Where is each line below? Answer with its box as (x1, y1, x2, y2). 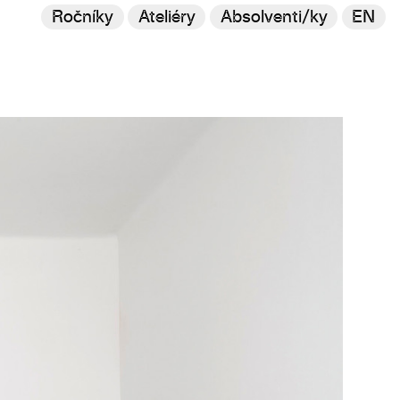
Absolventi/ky (220, 8, 328, 26)
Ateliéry (137, 8, 196, 26)
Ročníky (52, 8, 113, 26)
